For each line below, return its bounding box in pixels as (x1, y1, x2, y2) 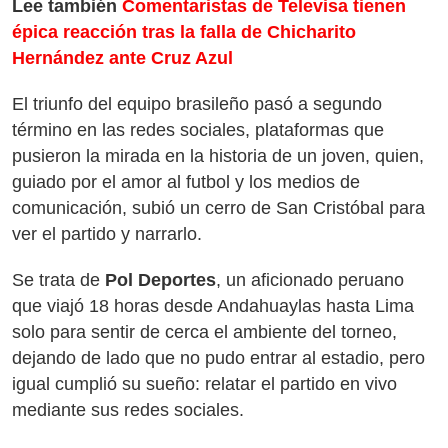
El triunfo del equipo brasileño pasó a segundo (12, 94, 382, 114)
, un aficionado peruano (216, 270, 404, 290)
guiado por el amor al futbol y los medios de (12, 172, 360, 192)
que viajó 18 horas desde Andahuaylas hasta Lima (12, 296, 414, 316)
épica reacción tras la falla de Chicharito (12, 22, 356, 42)
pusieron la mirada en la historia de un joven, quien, (12, 146, 424, 166)
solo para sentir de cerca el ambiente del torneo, (12, 322, 397, 342)
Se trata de (12, 270, 105, 290)
